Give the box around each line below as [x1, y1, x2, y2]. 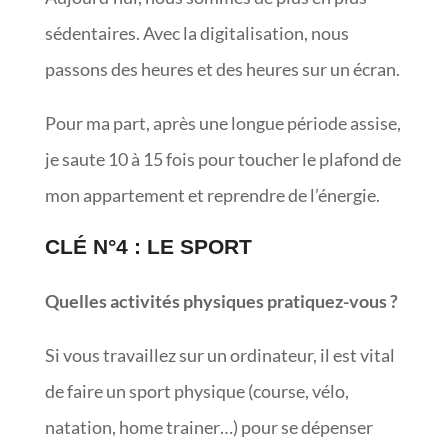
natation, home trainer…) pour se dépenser [44, 415, 373, 438]
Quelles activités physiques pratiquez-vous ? [44, 289, 401, 312]
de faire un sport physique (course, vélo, [44, 379, 349, 402]
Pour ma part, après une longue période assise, [44, 111, 401, 134]
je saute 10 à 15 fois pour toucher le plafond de [44, 147, 401, 170]
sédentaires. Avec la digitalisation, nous [44, 21, 349, 44]
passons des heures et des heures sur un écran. [44, 57, 403, 80]
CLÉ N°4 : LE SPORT [44, 234, 258, 258]
